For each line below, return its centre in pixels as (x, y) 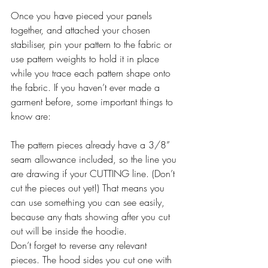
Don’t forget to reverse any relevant (80, 245)
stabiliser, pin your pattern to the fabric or (93, 44)
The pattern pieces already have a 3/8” (92, 144)
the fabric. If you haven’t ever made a (87, 87)
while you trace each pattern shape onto (92, 73)
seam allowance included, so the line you (95, 159)
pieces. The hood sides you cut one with (93, 259)
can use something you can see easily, (89, 202)
